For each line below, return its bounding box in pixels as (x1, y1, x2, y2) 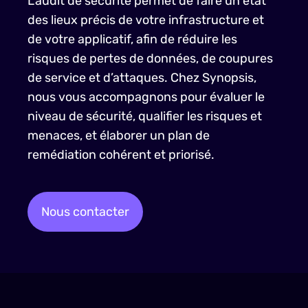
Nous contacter (41, 204, 129, 219)
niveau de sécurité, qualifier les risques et (27, 109, 262, 124)
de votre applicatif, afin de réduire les (27, 32, 237, 47)
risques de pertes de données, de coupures (27, 51, 273, 66)
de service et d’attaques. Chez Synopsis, (27, 70, 256, 85)
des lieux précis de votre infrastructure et (27, 12, 264, 27)
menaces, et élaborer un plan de (27, 128, 210, 143)
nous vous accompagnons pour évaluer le (27, 89, 265, 104)
